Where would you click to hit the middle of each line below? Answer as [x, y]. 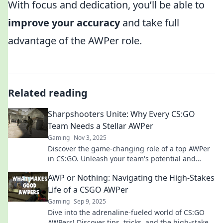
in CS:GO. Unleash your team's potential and [122, 159]
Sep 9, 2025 [90, 201]
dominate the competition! [92, 168]
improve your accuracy [64, 23]
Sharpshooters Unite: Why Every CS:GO [121, 114]
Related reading [48, 93]
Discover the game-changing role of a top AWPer [129, 149]
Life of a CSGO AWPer [88, 190]
